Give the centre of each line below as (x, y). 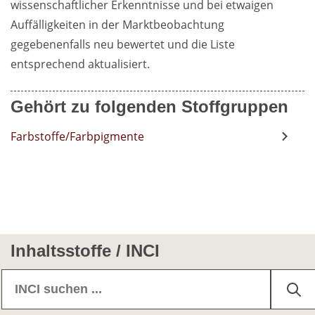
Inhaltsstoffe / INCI (85, 251)
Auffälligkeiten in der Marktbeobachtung (117, 25)
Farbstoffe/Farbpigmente (77, 136)
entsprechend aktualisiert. (80, 64)
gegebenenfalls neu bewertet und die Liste (123, 44)
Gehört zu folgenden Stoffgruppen (149, 107)
